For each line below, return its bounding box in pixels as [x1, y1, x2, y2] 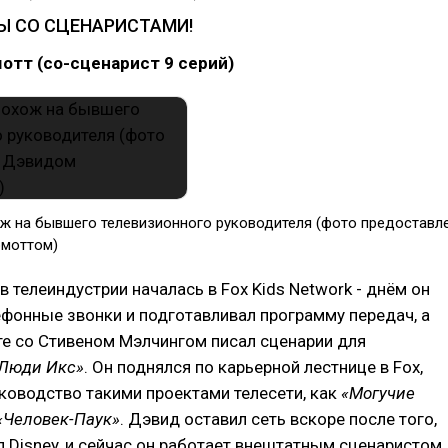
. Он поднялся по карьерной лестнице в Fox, [84, 357, 423, 377]
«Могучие [341, 383, 415, 403]
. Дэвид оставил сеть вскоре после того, [120, 409, 437, 429]
